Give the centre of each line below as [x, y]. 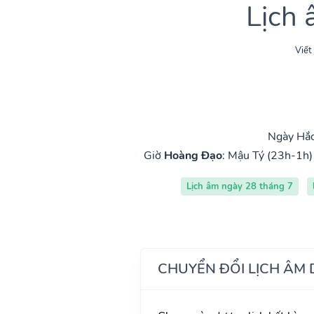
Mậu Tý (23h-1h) [270, 155]
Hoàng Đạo [193, 155]
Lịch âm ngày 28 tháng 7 [239, 186]
